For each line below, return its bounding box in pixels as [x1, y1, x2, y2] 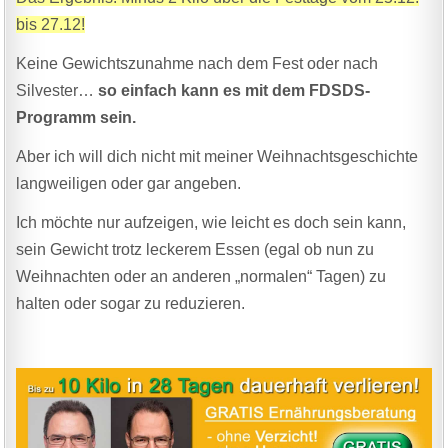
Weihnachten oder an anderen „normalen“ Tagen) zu [16, 267, 387, 285]
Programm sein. [16, 108, 137, 126]
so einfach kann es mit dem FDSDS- [98, 81, 371, 99]
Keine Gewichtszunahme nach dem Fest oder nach [16, 54, 379, 72]
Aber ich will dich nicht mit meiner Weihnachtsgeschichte [16, 147, 419, 165]
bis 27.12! [16, 15, 86, 33]
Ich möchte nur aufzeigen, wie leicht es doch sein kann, [16, 213, 407, 231]
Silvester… [16, 81, 99, 99]
